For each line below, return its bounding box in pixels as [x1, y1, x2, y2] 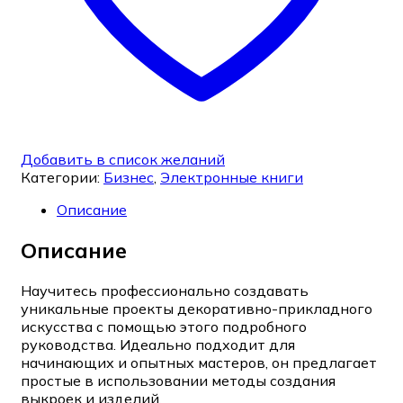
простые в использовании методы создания [21, 371, 336, 390]
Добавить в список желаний [21, 150, 225, 169]
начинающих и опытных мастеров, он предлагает [21, 353, 377, 372]
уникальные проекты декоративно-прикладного [21, 299, 372, 318]
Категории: [21, 168, 103, 187]
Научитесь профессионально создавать [21, 281, 309, 300]
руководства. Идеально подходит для [21, 335, 295, 354]
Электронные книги [160, 168, 303, 187]
